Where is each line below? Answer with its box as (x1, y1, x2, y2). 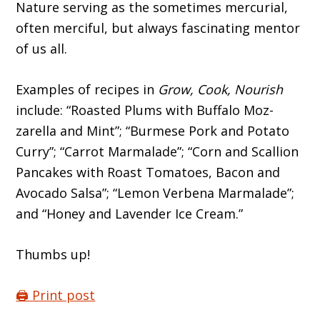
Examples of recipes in (16, 81, 159, 99)
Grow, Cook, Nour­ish (158, 81, 284, 99)
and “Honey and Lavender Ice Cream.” (16, 205, 244, 223)
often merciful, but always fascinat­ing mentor (16, 19, 301, 37)
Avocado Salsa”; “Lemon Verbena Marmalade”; (16, 184, 295, 202)
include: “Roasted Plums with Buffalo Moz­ (16, 101, 274, 119)
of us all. (16, 40, 68, 58)
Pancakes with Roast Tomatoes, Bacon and (16, 164, 281, 181)
